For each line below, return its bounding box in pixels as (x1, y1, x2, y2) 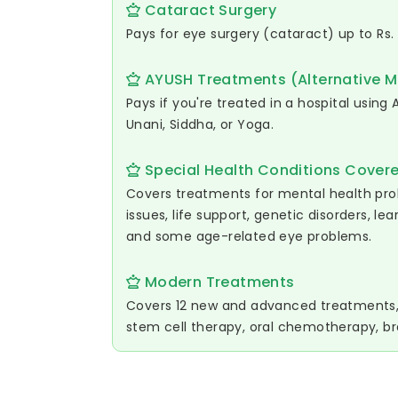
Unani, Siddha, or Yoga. (126, 115, 275, 133)
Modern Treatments (140, 272, 295, 292)
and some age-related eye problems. (126, 227, 372, 245)
